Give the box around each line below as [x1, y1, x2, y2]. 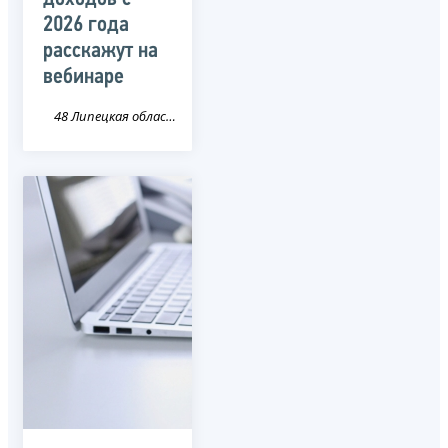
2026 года [43, 13, 129, 37]
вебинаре [43, 65, 124, 89]
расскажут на [43, 39, 158, 63]
